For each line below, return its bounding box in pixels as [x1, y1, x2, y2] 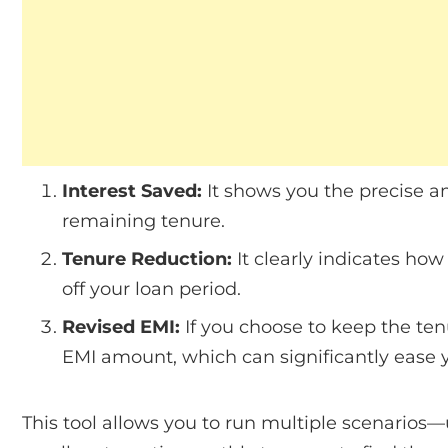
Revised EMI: [62, 315, 180, 338]
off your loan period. [62, 277, 241, 300]
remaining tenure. [62, 209, 225, 232]
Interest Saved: [62, 179, 202, 202]
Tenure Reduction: [62, 247, 232, 270]
